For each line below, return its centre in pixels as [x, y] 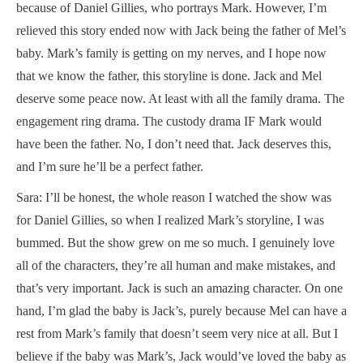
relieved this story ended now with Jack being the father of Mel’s [181, 30]
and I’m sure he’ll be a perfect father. [110, 166]
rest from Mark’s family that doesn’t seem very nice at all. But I [177, 333]
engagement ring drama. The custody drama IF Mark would [169, 121]
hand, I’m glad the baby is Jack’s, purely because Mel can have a [181, 310]
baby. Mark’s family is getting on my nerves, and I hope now [171, 53]
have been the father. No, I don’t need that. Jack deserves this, [174, 143]
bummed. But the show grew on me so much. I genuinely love [175, 242]
